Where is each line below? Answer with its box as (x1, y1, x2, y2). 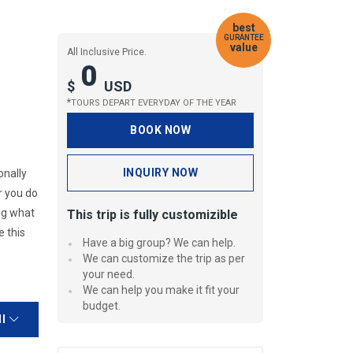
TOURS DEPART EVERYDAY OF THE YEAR (71, 98, 236, 109)
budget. (83, 299, 121, 313)
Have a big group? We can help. (83, 236, 236, 250)
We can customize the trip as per (83, 252, 245, 266)
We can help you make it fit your (83, 284, 240, 297)
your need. (83, 268, 135, 281)
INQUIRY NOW (122, 166, 199, 180)
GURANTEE (223, 33, 264, 42)
